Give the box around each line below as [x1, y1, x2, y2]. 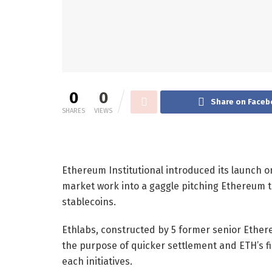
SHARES [62, 106, 85, 115]
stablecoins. [62, 195, 116, 208]
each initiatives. [62, 255, 132, 267]
